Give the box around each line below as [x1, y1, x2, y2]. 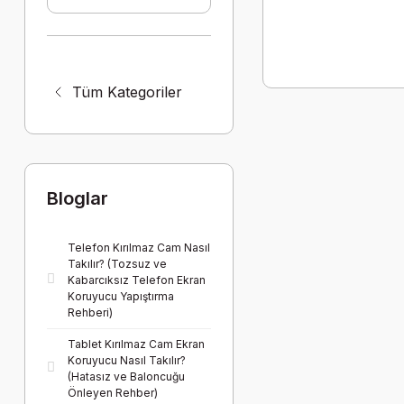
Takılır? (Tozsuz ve [68, 257, 167, 271]
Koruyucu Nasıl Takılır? [68, 353, 186, 367]
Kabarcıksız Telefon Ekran [68, 273, 206, 287]
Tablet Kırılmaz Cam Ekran [68, 337, 205, 351]
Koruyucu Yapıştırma [68, 289, 174, 303]
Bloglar [47, 188, 108, 209]
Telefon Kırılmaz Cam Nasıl [68, 241, 210, 254]
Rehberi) [68, 306, 113, 319]
